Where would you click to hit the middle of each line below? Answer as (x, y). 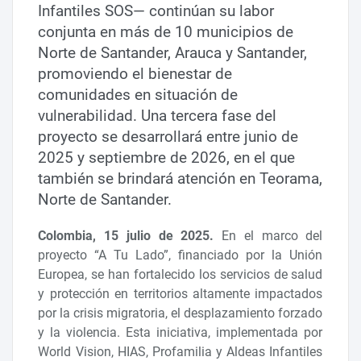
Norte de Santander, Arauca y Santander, (173, 53)
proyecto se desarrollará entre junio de (168, 137)
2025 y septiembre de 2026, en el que (167, 158)
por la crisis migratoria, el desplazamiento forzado (180, 313)
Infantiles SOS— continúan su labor (156, 11)
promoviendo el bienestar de (135, 74)
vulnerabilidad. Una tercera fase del (158, 116)
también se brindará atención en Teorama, (180, 179)
